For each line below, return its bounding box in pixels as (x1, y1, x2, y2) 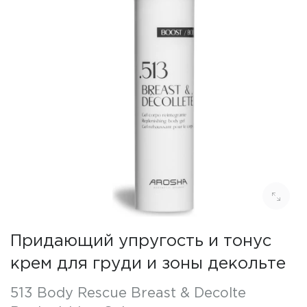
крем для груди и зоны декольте (10, 256, 286, 271)
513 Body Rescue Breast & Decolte (10, 287, 246, 299)
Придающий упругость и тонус (10, 234, 271, 249)
